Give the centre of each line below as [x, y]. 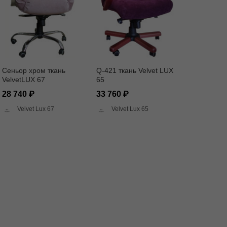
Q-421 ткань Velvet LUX [135, 70]
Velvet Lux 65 [130, 109]
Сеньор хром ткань [34, 70]
